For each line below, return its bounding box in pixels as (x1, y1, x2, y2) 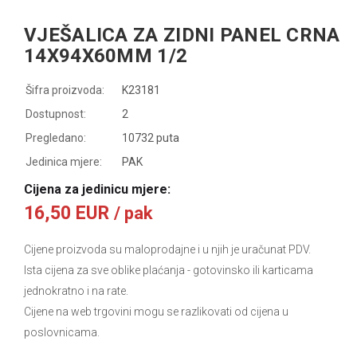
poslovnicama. (24, 325, 100, 339)
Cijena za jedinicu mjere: (24, 181, 171, 197)
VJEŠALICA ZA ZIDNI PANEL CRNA (24, 23, 340, 46)
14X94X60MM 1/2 (24, 44, 188, 67)
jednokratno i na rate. (24, 284, 128, 297)
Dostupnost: (25, 107, 86, 120)
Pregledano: (25, 131, 86, 144)
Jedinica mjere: (25, 155, 102, 168)
